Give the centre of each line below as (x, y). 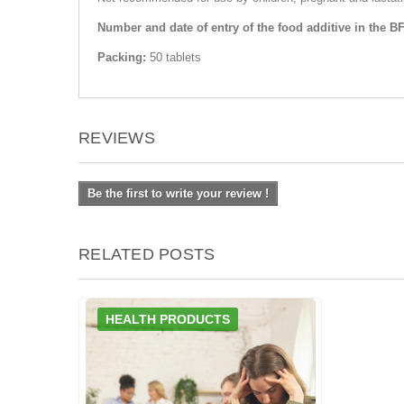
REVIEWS (117, 138)
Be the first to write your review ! (178, 193)
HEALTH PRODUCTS (168, 319)
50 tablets (175, 57)
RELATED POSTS (147, 254)
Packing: (124, 57)
